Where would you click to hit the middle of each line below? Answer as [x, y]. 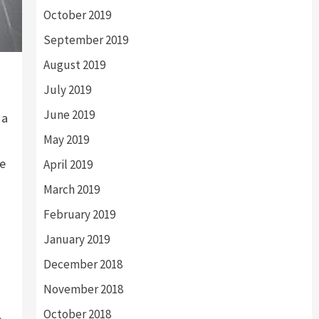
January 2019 [76, 239]
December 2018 [83, 264]
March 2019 [71, 189]
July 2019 [67, 90]
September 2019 [85, 40]
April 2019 [68, 164]
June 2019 [69, 115]
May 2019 [66, 140]
